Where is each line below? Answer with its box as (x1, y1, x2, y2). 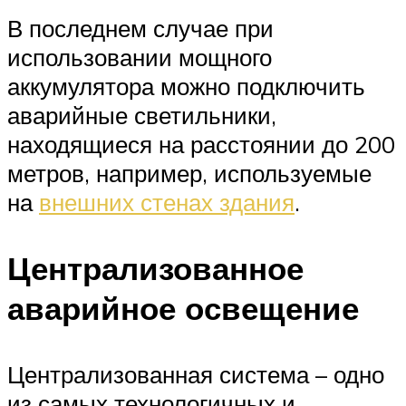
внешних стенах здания (39, 187, 295, 217)
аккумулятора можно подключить (7, 71, 365, 101)
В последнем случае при (7, 13, 274, 43)
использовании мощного (7, 42, 272, 72)
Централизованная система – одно (7, 360, 384, 390)
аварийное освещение (7, 288, 359, 329)
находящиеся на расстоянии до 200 (7, 129, 395, 159)
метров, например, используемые (7, 158, 372, 188)
